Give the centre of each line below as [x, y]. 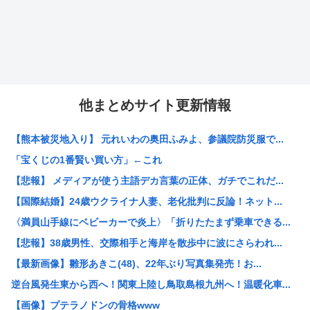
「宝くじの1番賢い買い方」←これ [86, 160]
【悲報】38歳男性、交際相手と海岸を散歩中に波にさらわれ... [147, 243]
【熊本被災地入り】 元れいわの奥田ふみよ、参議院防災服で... [147, 139]
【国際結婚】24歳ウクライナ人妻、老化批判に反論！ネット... [147, 202]
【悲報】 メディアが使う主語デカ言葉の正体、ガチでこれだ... [147, 181]
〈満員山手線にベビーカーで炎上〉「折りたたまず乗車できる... [151, 222]
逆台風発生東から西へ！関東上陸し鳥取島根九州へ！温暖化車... [151, 285]
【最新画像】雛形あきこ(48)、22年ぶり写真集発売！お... [136, 264]
